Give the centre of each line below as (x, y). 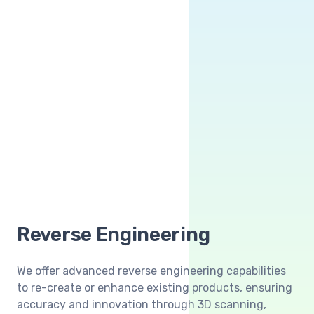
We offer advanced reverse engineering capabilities (151, 271)
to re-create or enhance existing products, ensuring (155, 288)
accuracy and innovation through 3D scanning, (142, 305)
